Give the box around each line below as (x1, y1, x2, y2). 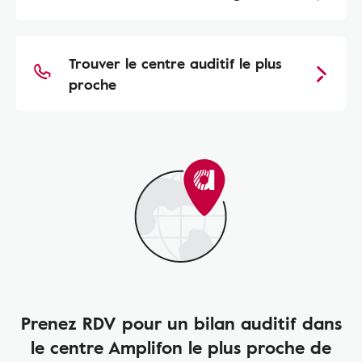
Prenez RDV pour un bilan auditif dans (20, 309, 342, 336)
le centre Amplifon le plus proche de (31, 334, 331, 360)
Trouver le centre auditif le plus (69, 53, 282, 74)
